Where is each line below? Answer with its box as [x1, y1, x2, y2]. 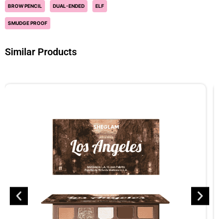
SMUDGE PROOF [8, 20, 47, 26]
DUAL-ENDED [53, 2, 85, 9]
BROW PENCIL [8, 2, 42, 9]
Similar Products [5, 45, 77, 58]
